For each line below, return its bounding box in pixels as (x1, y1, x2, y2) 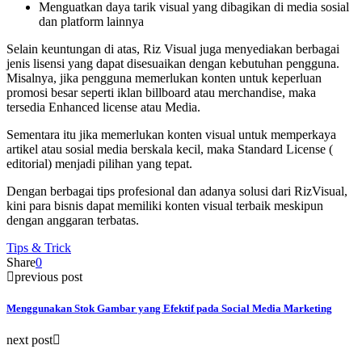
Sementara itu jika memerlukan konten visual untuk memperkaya (6, 128, 336, 142)
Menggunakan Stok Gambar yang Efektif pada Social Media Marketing (6, 302, 332, 315)
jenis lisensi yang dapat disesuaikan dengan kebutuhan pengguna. (6, 57, 339, 71)
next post (6, 333, 53, 347)
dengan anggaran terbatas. (6, 213, 139, 228)
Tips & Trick (6, 241, 71, 255)
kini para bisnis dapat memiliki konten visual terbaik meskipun (6, 199, 323, 213)
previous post (15, 270, 82, 284)
